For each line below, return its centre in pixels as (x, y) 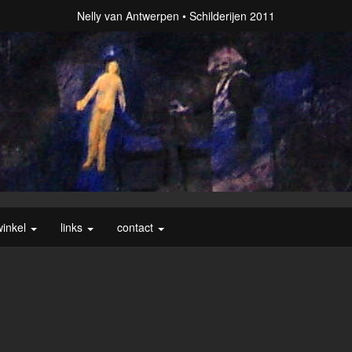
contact (137, 227)
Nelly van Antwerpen (128, 16)
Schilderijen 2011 (232, 16)
